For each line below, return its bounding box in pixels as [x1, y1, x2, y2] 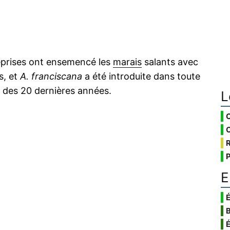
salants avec [142, 56, 198, 67]
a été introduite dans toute [82, 71, 200, 82]
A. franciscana [20, 71, 82, 82]
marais [113, 56, 142, 67]
